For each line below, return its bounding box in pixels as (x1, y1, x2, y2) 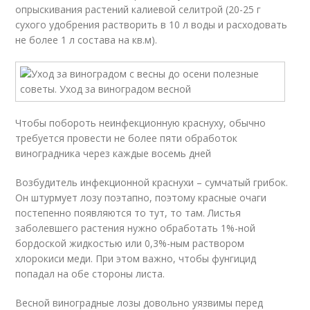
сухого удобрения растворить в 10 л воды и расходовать (15, 18, 288, 31)
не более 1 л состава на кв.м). (15, 33, 158, 46)
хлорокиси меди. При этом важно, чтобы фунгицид (15, 252, 257, 265)
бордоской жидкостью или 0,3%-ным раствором (15, 237, 245, 250)
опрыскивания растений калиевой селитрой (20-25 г (15, 3, 262, 16)
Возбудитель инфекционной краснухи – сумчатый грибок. (15, 176, 289, 189)
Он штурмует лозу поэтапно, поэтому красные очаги (15, 191, 267, 204)
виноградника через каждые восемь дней (15, 147, 212, 160)
